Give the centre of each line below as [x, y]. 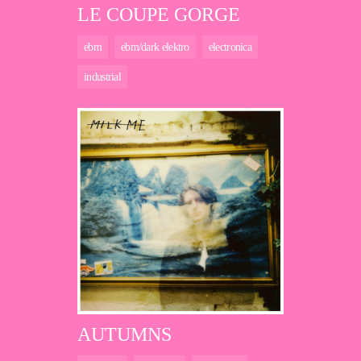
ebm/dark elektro [155, 48]
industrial [102, 77]
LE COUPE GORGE [159, 15]
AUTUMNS [124, 335]
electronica [230, 48]
